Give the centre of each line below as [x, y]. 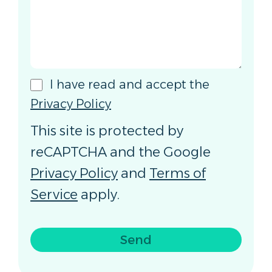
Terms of [178, 173]
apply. [99, 194]
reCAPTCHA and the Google [121, 152]
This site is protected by [107, 131]
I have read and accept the [129, 84]
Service [54, 194]
